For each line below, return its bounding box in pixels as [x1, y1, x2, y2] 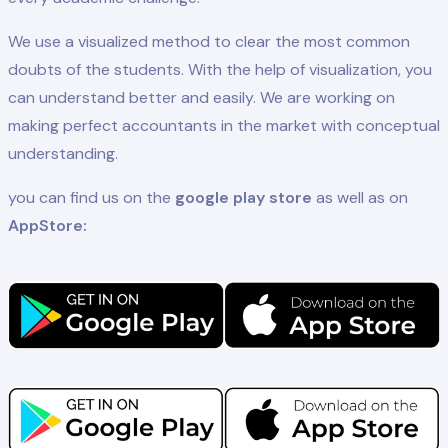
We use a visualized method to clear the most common [8, 31, 410, 53]
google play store [175, 187, 312, 209]
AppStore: [8, 215, 87, 237]
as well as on [312, 187, 408, 209]
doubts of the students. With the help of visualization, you [8, 59, 432, 81]
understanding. [8, 143, 118, 165]
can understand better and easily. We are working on [8, 87, 395, 109]
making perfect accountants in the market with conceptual [8, 115, 440, 137]
